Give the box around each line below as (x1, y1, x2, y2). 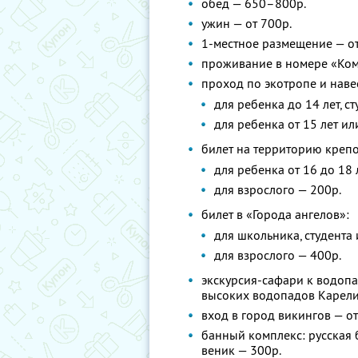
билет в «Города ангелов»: (201, 206, 349, 222)
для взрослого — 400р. (214, 247, 341, 263)
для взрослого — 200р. (214, 181, 341, 197)
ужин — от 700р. (201, 15, 292, 31)
